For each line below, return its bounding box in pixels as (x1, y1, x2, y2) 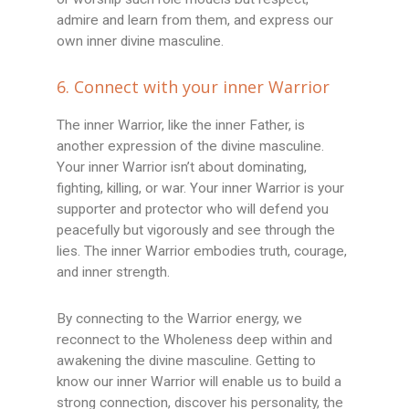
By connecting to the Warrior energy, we (57, 310, 303, 328)
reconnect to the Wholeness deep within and (57, 331, 333, 349)
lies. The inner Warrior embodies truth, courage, (57, 243, 348, 260)
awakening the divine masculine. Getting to (57, 352, 317, 370)
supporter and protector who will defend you (57, 201, 330, 218)
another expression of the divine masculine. (57, 138, 325, 155)
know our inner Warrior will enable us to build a (57, 373, 342, 391)
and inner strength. (57, 264, 171, 281)
